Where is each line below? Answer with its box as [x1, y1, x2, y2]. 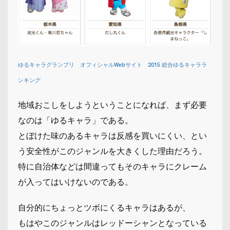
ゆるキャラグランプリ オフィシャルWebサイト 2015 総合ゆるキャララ [18, 61, 207, 68]
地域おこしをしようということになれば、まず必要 [18, 100, 207, 110]
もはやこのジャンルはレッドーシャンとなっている [18, 218, 207, 228]
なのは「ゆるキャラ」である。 [18, 115, 133, 125]
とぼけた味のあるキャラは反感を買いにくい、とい [18, 130, 207, 141]
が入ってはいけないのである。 [18, 177, 133, 187]
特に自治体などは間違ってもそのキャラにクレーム [18, 161, 207, 171]
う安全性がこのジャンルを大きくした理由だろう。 [18, 146, 207, 156]
